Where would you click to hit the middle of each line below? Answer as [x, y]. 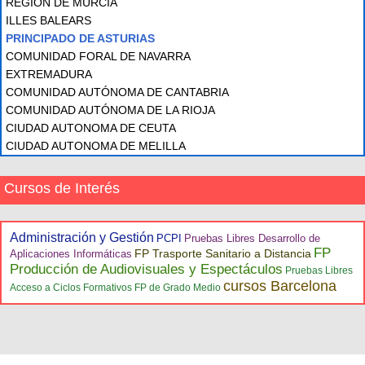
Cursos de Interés [62, 188]
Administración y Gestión [82, 237]
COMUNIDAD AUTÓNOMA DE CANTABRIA [117, 92]
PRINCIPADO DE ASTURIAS [80, 38]
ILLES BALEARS [48, 20]
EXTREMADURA [49, 74]
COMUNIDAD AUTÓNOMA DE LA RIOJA [110, 110]
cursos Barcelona [280, 286]
